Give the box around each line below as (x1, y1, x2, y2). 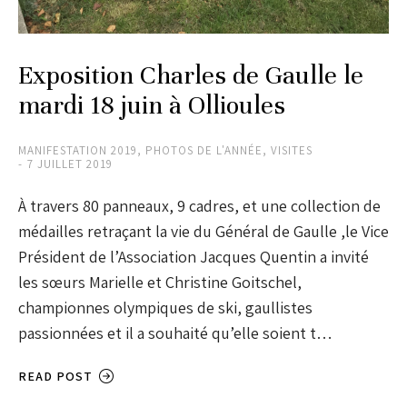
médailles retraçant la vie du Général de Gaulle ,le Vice (18, 221, 389, 243)
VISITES (271, 143, 313, 159)
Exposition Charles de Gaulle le (18, 60, 363, 92)
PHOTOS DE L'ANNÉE (145, 143, 263, 159)
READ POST (18, 368, 93, 385)
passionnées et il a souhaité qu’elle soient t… (18, 323, 333, 344)
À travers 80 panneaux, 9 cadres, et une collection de (18, 195, 381, 217)
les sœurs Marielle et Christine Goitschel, (18, 272, 302, 293)
